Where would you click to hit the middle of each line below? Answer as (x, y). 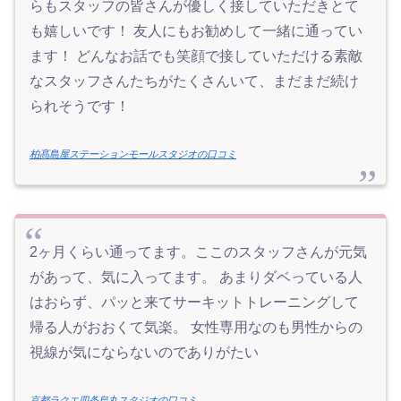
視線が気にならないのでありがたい (144, 353)
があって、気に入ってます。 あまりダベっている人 (196, 277)
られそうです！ (80, 107)
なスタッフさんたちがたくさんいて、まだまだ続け (194, 81)
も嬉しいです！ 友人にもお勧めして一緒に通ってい (196, 31)
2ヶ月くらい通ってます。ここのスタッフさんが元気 (198, 252)
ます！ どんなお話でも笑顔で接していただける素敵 (196, 56)
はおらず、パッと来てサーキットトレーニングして (194, 303)
